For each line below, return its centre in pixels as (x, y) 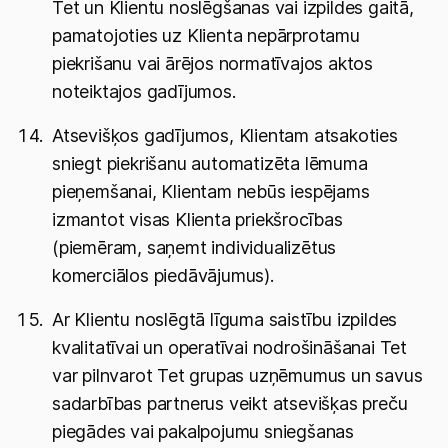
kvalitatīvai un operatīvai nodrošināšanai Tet (229, 347)
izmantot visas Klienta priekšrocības (197, 219)
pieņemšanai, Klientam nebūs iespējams (211, 191)
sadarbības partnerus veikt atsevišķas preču (230, 403)
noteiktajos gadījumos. (144, 91)
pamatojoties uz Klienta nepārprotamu (206, 35)
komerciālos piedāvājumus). (163, 275)
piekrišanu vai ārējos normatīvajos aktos (212, 63)
